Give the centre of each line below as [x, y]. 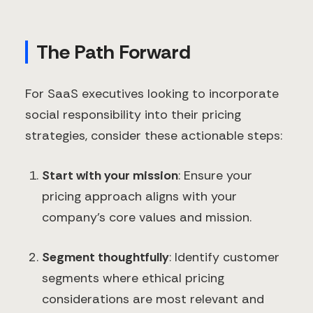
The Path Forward [114, 52]
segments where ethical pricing [133, 278]
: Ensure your [215, 176]
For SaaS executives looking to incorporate [152, 94]
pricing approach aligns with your [139, 197]
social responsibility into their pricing [133, 115]
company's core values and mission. [147, 218]
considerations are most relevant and [153, 299]
